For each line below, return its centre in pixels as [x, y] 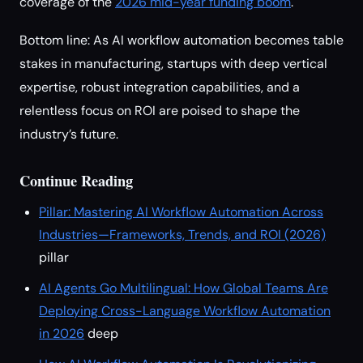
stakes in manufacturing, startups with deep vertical [173, 64]
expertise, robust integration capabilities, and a [160, 87]
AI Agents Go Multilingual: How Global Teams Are [184, 288]
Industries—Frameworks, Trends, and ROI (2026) [182, 235]
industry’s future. [69, 134]
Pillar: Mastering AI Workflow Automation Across [181, 212]
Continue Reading [76, 180]
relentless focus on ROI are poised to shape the [160, 111]
